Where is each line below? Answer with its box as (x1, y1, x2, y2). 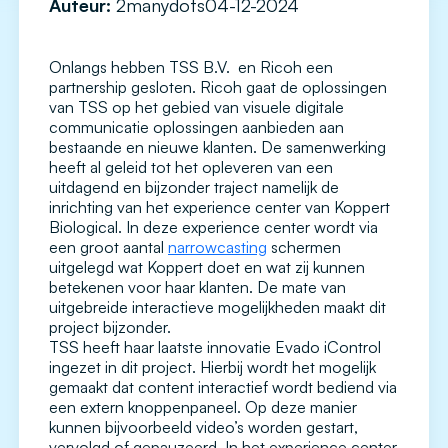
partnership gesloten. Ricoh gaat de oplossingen (49, 77, 387, 98)
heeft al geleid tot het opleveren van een (49, 157, 333, 178)
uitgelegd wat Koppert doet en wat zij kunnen (49, 257, 365, 278)
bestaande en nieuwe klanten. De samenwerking (49, 137, 386, 158)
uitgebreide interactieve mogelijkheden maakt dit (49, 297, 386, 318)
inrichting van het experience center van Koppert (49, 197, 390, 218)
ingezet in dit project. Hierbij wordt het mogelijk (49, 357, 376, 378)
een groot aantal (49, 237, 168, 258)
